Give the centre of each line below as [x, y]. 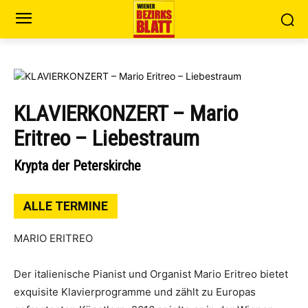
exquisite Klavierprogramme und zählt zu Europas [135, 292]
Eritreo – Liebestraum [107, 138]
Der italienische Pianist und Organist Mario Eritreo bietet [151, 274]
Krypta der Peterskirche [77, 166]
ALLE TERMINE [66, 206]
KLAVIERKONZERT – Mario [126, 113]
